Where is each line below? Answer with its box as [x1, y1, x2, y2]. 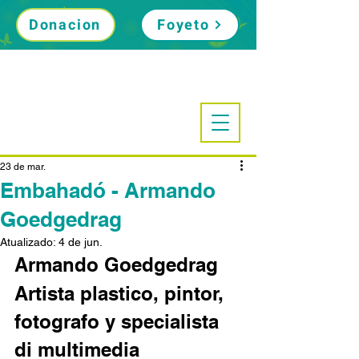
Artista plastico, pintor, [14, 282, 229, 305]
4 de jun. [58, 236, 103, 248]
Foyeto [157, 14, 210, 36]
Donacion [28, 14, 102, 36]
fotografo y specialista [14, 310, 224, 333]
